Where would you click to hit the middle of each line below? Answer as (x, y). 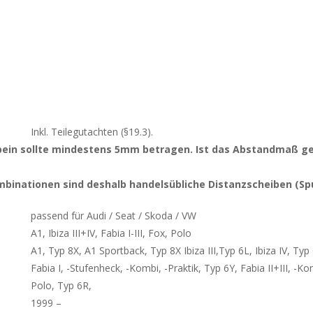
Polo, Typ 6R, (61, 285)
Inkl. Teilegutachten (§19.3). (92, 131)
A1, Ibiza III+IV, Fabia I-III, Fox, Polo (111, 233)
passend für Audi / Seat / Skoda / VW (114, 215)
